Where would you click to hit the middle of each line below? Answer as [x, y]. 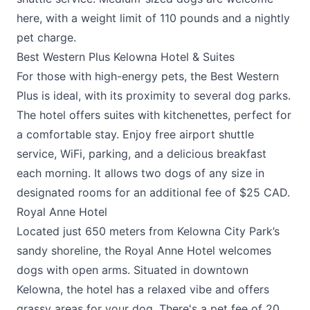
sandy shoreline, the [71, 250]
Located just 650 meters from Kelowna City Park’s [148, 231]
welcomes [243, 250]
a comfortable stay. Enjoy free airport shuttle [135, 134]
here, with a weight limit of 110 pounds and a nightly [153, 18]
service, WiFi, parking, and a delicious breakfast [142, 154]
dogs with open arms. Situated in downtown [133, 270]
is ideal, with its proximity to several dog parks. [164, 95]
